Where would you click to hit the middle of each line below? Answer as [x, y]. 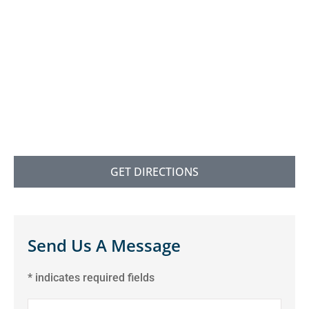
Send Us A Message [104, 245]
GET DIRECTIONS [154, 171]
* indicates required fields [91, 277]
